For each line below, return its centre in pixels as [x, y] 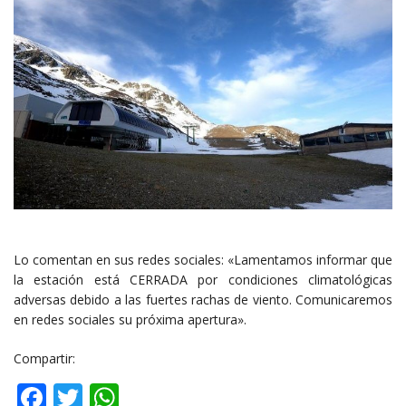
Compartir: [44, 359]
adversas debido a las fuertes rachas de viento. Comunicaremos [203, 300]
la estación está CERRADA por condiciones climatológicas [203, 280]
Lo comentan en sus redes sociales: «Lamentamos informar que [203, 260]
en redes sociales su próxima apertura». [130, 320]
